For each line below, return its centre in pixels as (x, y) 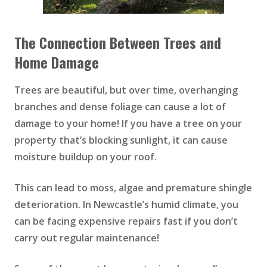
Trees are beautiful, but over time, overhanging (126, 90)
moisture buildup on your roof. (86, 157)
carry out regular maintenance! (87, 238)
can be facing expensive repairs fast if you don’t (126, 221)
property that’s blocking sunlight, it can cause (121, 140)
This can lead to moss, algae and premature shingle (133, 188)
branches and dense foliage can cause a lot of (120, 107)
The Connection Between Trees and (118, 43)
